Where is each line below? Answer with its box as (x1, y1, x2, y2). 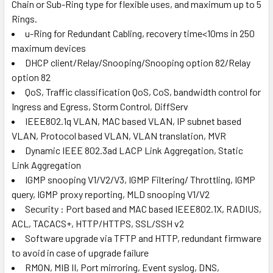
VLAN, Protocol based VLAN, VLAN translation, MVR (12, 129, 226, 141)
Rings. (12, 12, 37, 24)
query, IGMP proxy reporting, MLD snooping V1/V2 (12, 188, 210, 200)
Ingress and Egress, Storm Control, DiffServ (12, 100, 188, 112)
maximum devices (12, 41, 86, 54)
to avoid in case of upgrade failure (12, 246, 149, 258)
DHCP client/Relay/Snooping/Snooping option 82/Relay (25, 56, 250, 68)
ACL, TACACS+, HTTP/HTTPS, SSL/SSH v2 (12, 217, 184, 229)
